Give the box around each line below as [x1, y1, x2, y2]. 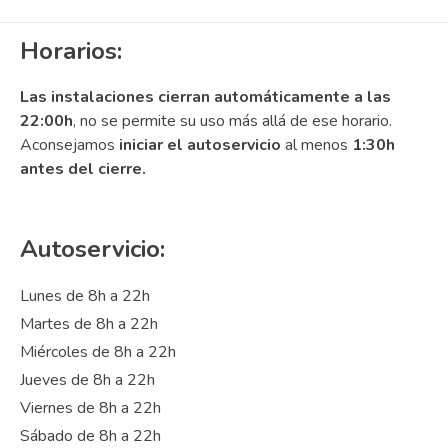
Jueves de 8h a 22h [20, 368, 155, 391]
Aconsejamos [20, 134, 119, 157]
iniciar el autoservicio [119, 134, 281, 157]
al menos [281, 134, 352, 157]
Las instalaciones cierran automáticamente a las [20, 86, 391, 109]
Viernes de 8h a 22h [20, 396, 161, 419]
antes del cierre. [20, 158, 146, 181]
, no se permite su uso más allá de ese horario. [73, 110, 392, 133]
